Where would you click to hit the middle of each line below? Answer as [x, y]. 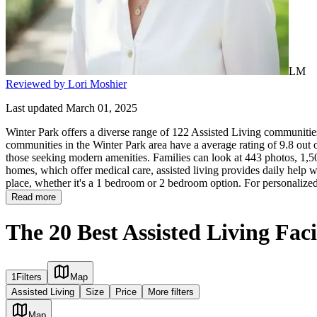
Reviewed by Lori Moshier [66, 83]
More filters [171, 292]
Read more [34, 197]
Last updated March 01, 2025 [71, 108]
